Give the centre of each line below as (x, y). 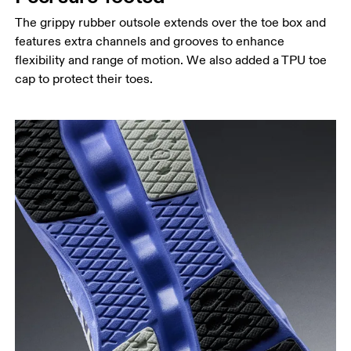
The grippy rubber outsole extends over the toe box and (171, 22)
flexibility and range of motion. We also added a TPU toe (171, 60)
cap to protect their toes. (84, 79)
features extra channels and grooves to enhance (150, 41)
